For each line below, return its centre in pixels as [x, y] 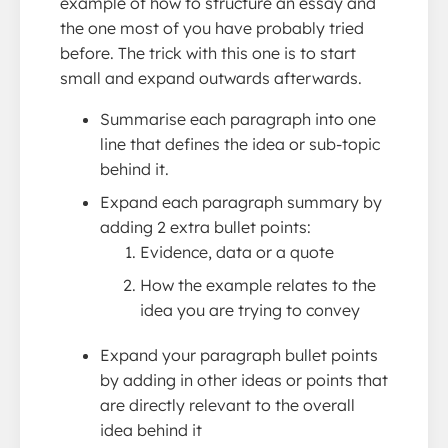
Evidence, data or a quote [237, 251]
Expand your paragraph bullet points [239, 354]
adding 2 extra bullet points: [205, 226]
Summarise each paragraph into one [238, 118]
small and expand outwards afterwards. [211, 77]
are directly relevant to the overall [227, 404]
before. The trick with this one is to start [208, 52]
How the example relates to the [258, 284]
